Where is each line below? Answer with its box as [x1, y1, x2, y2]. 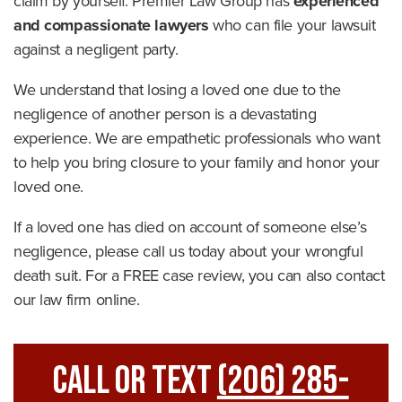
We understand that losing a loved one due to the [13, 78, 341, 101]
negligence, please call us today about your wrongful [13, 240, 363, 263]
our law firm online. [13, 288, 140, 311]
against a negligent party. [13, 38, 179, 61]
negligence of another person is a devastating [13, 102, 317, 126]
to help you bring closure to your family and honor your [13, 151, 380, 174]
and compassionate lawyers [13, 13, 209, 37]
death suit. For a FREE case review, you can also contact [13, 264, 385, 287]
